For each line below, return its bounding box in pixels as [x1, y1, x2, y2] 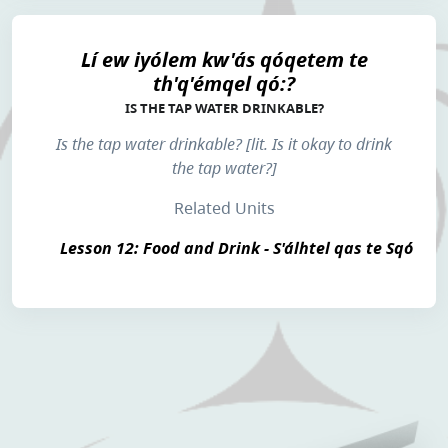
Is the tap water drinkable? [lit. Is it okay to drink [56, 133, 392, 155]
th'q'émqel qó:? [153, 69, 295, 97]
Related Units [173, 197, 275, 219]
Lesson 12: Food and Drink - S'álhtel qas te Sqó [60, 237, 413, 259]
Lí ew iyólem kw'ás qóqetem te [80, 45, 368, 73]
